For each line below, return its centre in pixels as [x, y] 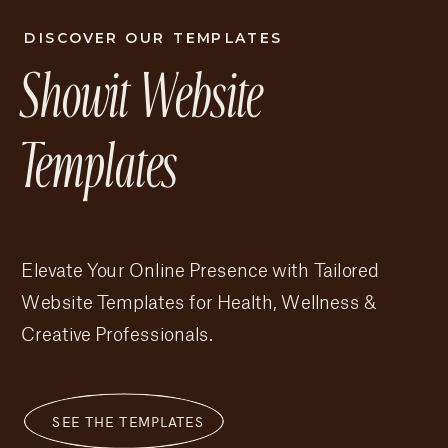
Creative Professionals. [116, 334]
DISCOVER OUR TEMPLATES [153, 38]
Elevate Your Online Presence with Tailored [200, 270]
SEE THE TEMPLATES [128, 421]
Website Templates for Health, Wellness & [198, 302]
